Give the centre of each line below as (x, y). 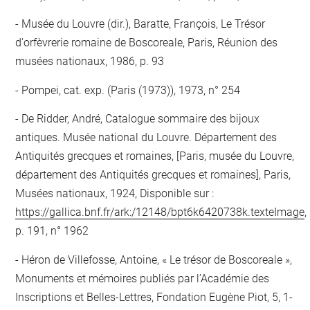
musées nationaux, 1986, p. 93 (90, 61)
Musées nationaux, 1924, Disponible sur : (115, 193)
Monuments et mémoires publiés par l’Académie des (143, 278)
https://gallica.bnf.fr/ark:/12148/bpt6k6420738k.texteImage (160, 212)
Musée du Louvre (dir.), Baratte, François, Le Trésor (142, 24)
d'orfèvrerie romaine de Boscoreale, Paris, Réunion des (147, 43)
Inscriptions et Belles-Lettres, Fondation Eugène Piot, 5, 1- (154, 297)
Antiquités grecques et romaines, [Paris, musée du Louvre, (155, 156)
